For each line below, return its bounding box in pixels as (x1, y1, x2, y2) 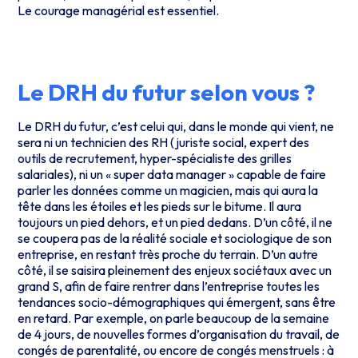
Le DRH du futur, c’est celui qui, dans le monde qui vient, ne (18, 117, 335, 134)
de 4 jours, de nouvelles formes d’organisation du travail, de (18, 325, 340, 342)
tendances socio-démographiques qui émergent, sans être (18, 293, 336, 310)
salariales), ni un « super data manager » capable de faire (18, 165, 327, 182)
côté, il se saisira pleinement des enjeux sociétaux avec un (18, 261, 332, 278)
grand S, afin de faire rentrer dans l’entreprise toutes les (18, 277, 320, 294)
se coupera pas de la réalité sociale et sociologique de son (18, 229, 332, 246)
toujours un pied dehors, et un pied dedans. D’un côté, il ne (18, 213, 333, 230)
